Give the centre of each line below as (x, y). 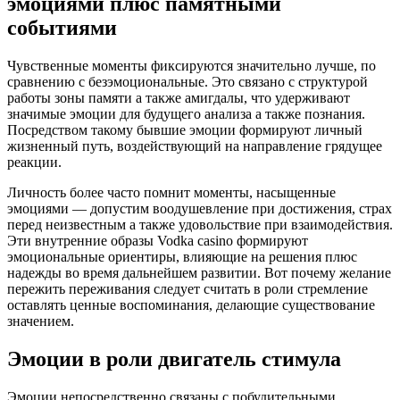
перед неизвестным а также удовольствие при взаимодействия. (200, 224)
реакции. (34, 162)
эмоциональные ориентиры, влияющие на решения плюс (182, 256)
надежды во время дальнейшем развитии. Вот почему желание (199, 272)
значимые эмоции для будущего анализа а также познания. (186, 113)
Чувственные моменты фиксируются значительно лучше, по (192, 65)
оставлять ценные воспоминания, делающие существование (191, 304)
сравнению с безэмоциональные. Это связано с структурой (187, 81)
